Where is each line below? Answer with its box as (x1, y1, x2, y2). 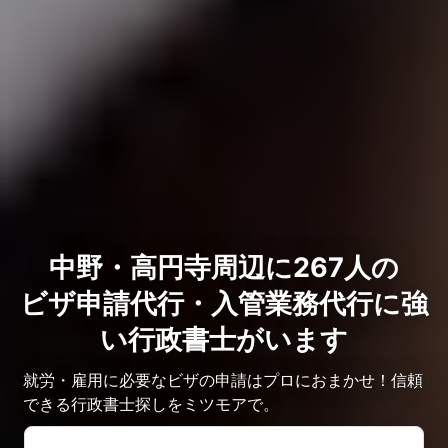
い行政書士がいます (100, 322, 348, 356)
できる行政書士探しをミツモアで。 (23, 393, 279, 414)
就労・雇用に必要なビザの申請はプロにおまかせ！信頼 (23, 369, 423, 390)
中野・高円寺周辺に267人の (49, 250, 399, 284)
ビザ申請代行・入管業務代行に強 (20, 286, 428, 320)
